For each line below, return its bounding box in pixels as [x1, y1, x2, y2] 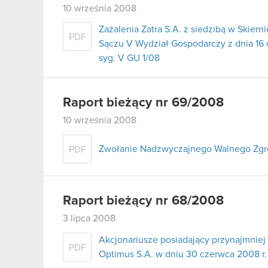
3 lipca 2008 [63, 213, 115, 223]
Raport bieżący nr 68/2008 [63, 194, 224, 208]
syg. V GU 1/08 [99, 53, 160, 63]
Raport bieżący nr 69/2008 [63, 96, 224, 110]
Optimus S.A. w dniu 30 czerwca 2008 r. [99, 249, 267, 259]
